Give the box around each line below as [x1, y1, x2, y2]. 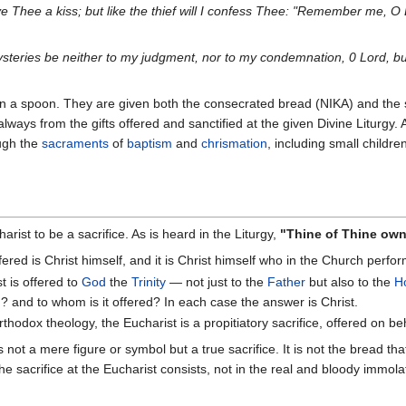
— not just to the [165, 274, 267, 289]
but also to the [304, 274, 394, 289]
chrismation [201, 136, 267, 151]
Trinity [130, 274, 166, 289]
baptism [127, 136, 172, 151]
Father [266, 274, 305, 289]
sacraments [42, 136, 109, 151]
